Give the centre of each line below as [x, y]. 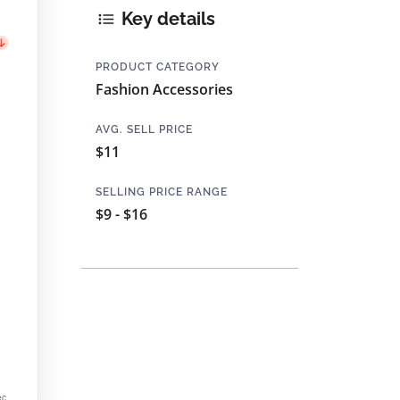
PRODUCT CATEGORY [158, 67]
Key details [166, 19]
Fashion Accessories [164, 89]
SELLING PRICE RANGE [162, 192]
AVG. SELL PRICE [144, 129]
